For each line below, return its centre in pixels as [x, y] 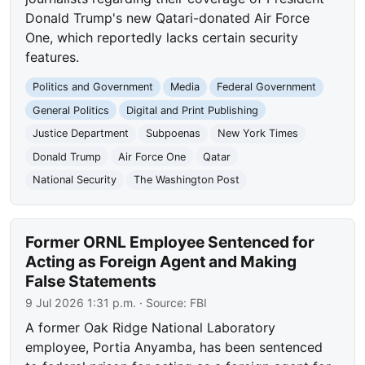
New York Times [257, 134]
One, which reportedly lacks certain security [162, 37]
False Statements [91, 281]
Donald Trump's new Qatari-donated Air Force [168, 18]
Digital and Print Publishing [192, 110]
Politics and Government [93, 87]
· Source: [163, 303]
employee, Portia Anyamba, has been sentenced [174, 347]
